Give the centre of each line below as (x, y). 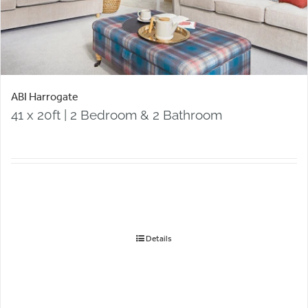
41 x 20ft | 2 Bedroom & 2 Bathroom (117, 114)
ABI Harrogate (45, 96)
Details (159, 238)
